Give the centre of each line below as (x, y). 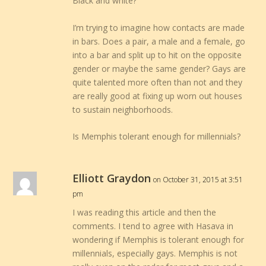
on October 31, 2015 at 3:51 (198, 180)
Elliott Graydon (112, 178)
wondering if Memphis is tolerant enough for (159, 240)
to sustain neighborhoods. (123, 109)
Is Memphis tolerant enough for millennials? (157, 137)
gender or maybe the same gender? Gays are (159, 68)
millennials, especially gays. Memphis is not (155, 254)
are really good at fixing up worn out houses (158, 96)
